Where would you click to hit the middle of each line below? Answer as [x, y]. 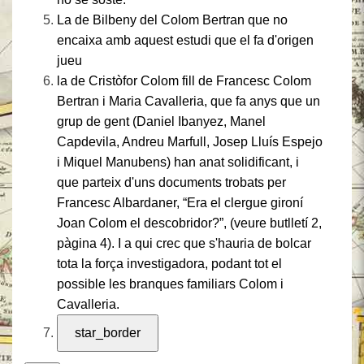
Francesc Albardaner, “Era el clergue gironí [180, 203]
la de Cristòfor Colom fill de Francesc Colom [184, 81]
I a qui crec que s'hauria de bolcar [214, 243]
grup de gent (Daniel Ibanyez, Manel [161, 121]
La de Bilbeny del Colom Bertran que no [172, 20]
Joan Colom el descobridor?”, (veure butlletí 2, [189, 223]
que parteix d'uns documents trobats [160, 182]
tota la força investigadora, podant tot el [169, 264]
